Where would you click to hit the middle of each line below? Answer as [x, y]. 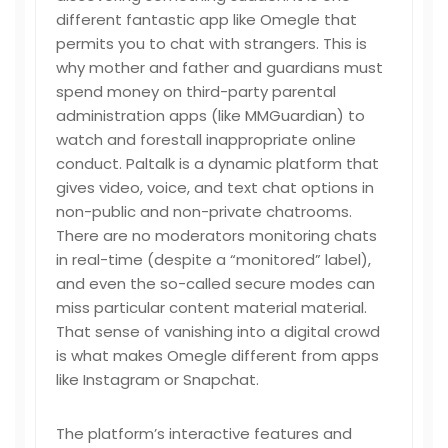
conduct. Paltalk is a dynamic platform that [217, 163]
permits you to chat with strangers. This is [211, 43]
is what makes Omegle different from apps [217, 355]
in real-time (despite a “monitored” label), [213, 259]
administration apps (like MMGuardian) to [210, 115]
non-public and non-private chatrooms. [204, 211]
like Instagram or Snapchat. [157, 379]
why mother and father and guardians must [219, 67]
